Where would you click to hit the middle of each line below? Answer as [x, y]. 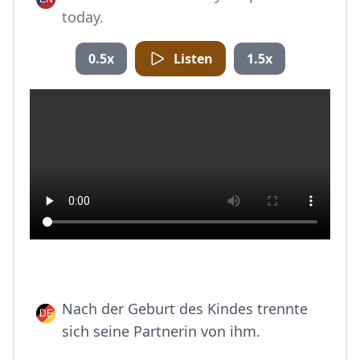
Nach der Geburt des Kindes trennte [185, 309]
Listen [193, 59]
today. [83, 17]
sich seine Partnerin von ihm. [161, 331]
